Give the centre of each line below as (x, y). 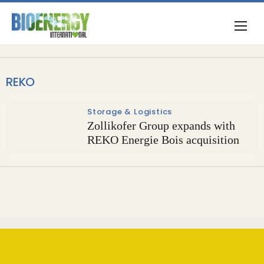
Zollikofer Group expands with (161, 126)
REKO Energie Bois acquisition (163, 140)
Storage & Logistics (130, 112)
